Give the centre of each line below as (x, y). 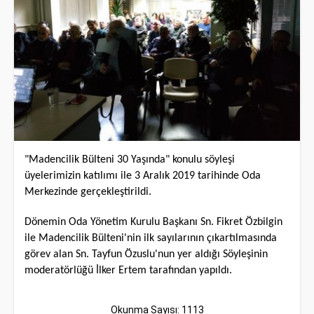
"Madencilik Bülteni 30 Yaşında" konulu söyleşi (130, 160)
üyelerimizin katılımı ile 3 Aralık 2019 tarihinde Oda (143, 176)
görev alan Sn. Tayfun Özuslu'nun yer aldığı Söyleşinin (146, 254)
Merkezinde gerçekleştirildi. (88, 192)
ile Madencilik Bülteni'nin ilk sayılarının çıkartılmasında (151, 238)
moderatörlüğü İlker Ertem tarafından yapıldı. (128, 271)
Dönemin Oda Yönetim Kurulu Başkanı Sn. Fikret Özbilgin (153, 222)
